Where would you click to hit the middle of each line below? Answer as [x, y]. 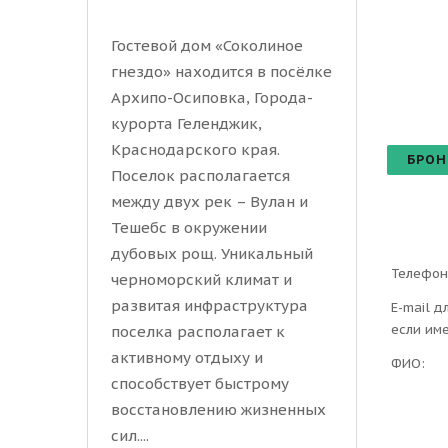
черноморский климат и [201, 280]
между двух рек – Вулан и [209, 202]
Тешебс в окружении [189, 228]
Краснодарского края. [195, 150]
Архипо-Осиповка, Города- [212, 98]
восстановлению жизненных [218, 410]
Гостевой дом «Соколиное [207, 46]
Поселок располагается [200, 176]
